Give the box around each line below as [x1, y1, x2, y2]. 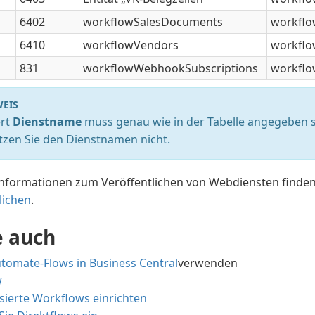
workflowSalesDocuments [83, 14, 224, 30]
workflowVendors [83, 37, 179, 53]
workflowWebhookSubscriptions [83, 60, 259, 76]
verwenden [178, 255, 238, 271]
